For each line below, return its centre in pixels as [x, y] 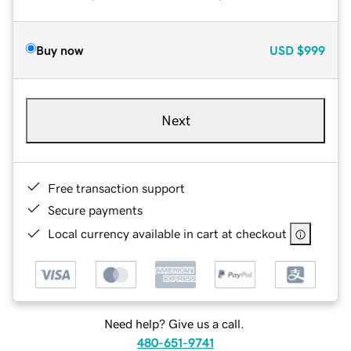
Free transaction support [116, 188]
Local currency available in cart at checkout [167, 233]
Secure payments [95, 210]
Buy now [60, 50]
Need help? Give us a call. [174, 324]
